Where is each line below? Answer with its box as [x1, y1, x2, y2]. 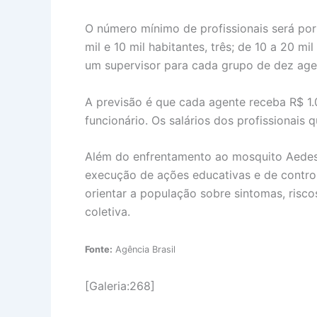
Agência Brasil [113, 243, 175, 255]
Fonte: [85, 243, 113, 255]
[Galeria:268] [85, 279, 155, 294]
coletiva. [85, 204, 130, 219]
